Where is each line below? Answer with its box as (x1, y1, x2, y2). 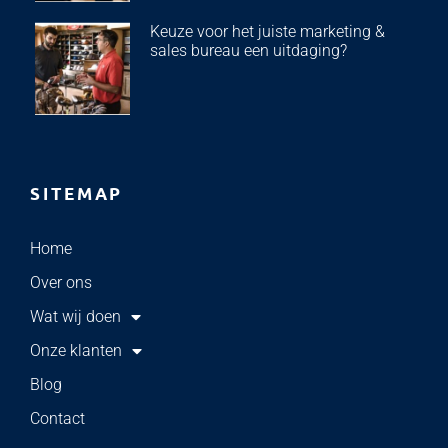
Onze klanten (30, 340, 122, 360)
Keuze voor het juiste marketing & (149, 22, 385, 42)
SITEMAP (30, 183, 124, 205)
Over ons (30, 272, 92, 292)
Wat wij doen (30, 306, 121, 326)
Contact (30, 408, 85, 428)
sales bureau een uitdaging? (149, 41, 347, 61)
